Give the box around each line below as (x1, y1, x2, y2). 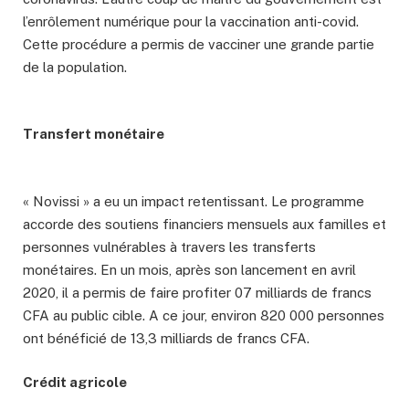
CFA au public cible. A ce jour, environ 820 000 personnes (23, 307, 384, 323)
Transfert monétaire (23, 126, 164, 142)
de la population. (23, 59, 127, 76)
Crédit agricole (23, 373, 127, 390)
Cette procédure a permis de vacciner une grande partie (23, 37, 374, 53)
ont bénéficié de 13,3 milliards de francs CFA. (23, 330, 309, 346)
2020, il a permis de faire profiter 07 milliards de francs (23, 284, 372, 300)
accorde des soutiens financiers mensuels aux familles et (23, 215, 386, 232)
